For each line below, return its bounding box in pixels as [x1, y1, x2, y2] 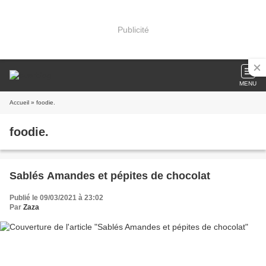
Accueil [9, 99, 29, 106]
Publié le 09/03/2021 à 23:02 [9, 194, 103, 202]
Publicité [117, 24, 149, 34]
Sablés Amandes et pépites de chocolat [9, 170, 210, 182]
